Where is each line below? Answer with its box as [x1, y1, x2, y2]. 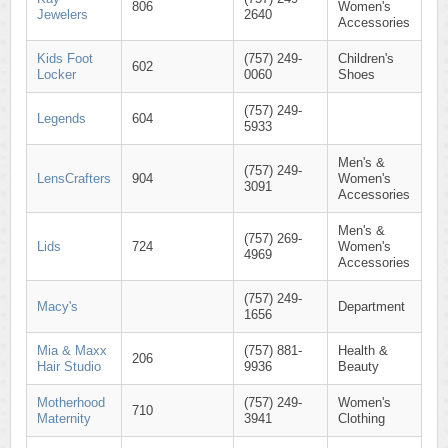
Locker [37, 67, 76, 82]
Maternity [37, 411, 91, 426]
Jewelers [37, 7, 88, 22]
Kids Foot [37, 51, 93, 66]
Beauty [338, 359, 379, 374]
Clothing [338, 411, 385, 426]
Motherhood [37, 395, 105, 410]
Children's [338, 51, 394, 66]
